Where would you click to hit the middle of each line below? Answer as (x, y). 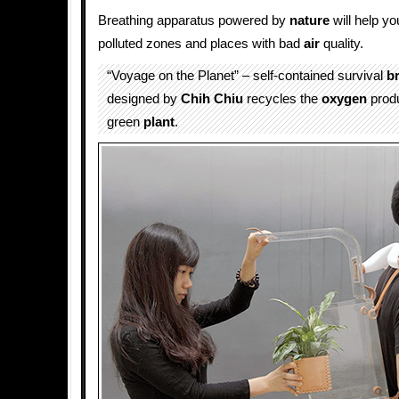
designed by (144, 99)
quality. (342, 44)
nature (309, 20)
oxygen (344, 99)
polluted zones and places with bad (201, 44)
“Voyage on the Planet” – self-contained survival (247, 76)
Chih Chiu (212, 99)
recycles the (282, 99)
